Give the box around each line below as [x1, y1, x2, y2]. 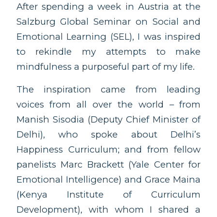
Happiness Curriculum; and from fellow [16, 143, 201, 155]
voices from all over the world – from [16, 98, 201, 110]
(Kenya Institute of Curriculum [16, 188, 201, 200]
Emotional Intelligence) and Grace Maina [16, 173, 201, 185]
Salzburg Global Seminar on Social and [16, 16, 201, 27]
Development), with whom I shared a [16, 203, 201, 215]
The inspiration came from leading [16, 83, 201, 95]
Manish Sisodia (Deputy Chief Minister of [16, 113, 201, 125]
